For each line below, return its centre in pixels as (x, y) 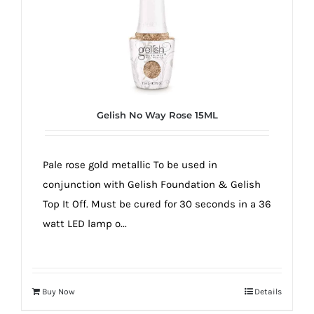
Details (268, 292)
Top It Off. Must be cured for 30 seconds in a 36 (157, 204)
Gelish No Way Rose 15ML (157, 115)
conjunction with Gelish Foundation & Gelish (152, 185)
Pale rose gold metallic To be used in (130, 165)
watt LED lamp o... (85, 224)
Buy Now (59, 292)
